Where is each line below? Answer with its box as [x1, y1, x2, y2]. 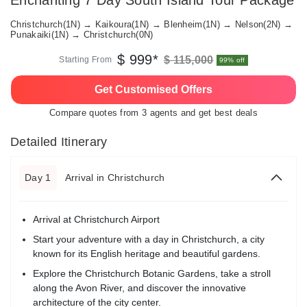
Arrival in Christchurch [64, 172, 165, 183]
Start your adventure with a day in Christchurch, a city [33, 234, 265, 245]
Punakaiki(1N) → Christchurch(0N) [10, 29, 153, 40]
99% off [219, 56, 245, 64]
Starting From [59, 55, 112, 64]
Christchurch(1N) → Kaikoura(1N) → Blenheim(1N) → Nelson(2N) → [10, 19, 293, 29]
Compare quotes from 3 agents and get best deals [49, 108, 258, 118]
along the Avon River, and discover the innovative [33, 282, 246, 293]
